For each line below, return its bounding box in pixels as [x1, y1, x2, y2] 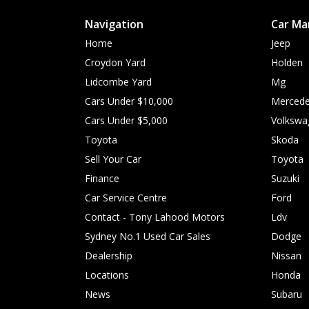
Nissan [271, 249, 301, 262]
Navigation [85, 17, 143, 32]
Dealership [85, 249, 132, 262]
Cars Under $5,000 [85, 114, 168, 127]
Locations [85, 268, 129, 281]
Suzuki [271, 172, 299, 185]
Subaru [271, 288, 302, 301]
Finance [85, 172, 119, 185]
